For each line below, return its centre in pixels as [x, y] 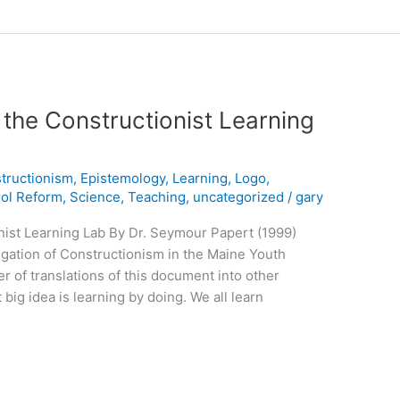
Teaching [157, 197]
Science [96, 197]
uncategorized [239, 197]
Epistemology [123, 179]
